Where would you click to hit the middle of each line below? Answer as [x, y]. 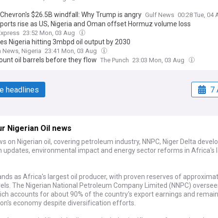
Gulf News [160, 15]
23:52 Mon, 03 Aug [50, 33]
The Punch [115, 60]
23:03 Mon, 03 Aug [159, 60]
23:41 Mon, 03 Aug [72, 51]
